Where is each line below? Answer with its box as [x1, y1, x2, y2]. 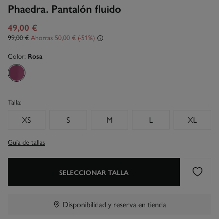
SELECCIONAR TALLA [59, 167, 129, 177]
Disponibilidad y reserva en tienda [63, 198, 166, 210]
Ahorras [31, 32, 53, 42]
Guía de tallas [8, 136, 45, 147]
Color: [8, 50, 28, 61]
